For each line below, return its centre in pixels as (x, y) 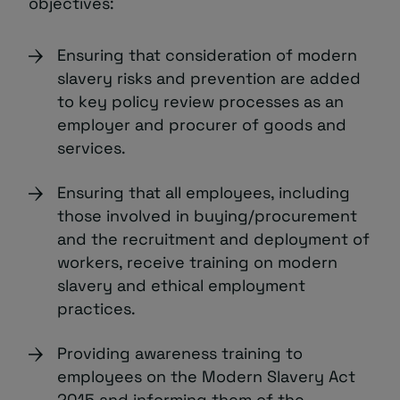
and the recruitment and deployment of (213, 239)
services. (92, 148)
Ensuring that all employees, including (204, 192)
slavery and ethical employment (181, 285)
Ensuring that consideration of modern (207, 55)
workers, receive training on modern (197, 262)
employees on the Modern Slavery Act (206, 376)
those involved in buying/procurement (207, 216)
